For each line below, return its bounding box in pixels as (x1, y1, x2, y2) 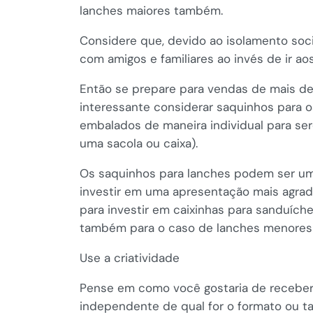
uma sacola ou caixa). (80, 135, 198, 151)
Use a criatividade (80, 249, 180, 265)
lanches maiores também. (80, 2, 223, 18)
